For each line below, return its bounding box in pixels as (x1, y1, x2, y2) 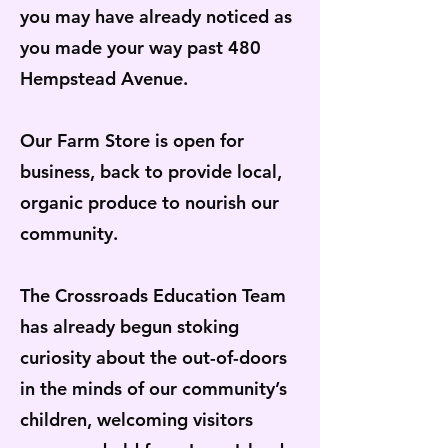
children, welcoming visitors (20, 408, 253, 431)
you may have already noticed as (20, 5, 292, 28)
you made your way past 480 (20, 36, 261, 59)
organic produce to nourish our (20, 191, 279, 214)
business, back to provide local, (20, 160, 282, 183)
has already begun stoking (20, 315, 239, 338)
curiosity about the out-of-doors (20, 346, 287, 369)
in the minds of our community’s (20, 377, 287, 400)
